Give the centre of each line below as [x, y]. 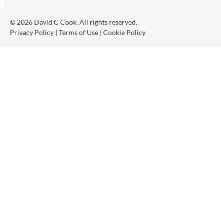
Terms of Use [78, 32]
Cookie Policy [124, 32]
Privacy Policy [32, 32]
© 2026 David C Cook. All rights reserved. [74, 22]
